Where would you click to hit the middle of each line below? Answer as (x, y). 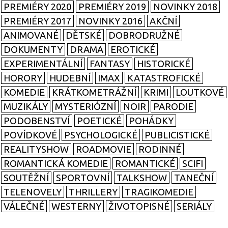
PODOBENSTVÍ (37, 121)
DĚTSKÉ (83, 35)
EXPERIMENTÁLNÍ (43, 64)
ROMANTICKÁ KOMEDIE (56, 164)
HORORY (23, 78)
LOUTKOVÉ (200, 92)
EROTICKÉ (133, 50)
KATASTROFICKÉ (164, 78)
